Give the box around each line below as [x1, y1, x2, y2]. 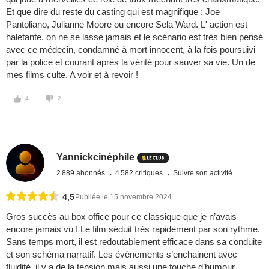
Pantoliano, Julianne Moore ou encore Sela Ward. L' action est [6, 19, 247, 30]
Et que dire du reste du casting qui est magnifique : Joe [6, 7, 220, 17]
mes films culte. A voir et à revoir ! [6, 70, 138, 80]
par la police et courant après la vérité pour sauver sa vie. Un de [6, 57, 255, 68]
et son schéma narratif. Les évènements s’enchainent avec [6, 249, 237, 260]
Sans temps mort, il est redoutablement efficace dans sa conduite [6, 237, 262, 247]
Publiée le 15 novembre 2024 [75, 193, 172, 202]
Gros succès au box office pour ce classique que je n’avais [6, 211, 237, 222]
